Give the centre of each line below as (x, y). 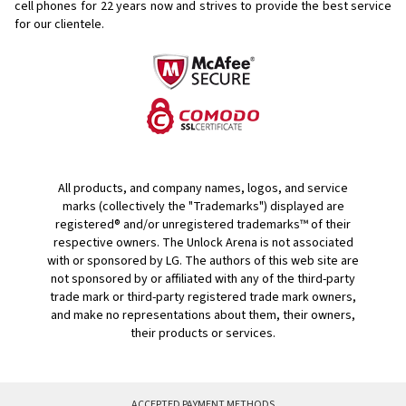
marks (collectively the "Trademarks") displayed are (203, 207)
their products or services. (203, 334)
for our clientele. (59, 25)
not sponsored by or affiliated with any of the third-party (203, 280)
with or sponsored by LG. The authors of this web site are (203, 261)
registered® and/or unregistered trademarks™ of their (203, 225)
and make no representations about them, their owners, (203, 316)
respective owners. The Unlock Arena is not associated (203, 243)
